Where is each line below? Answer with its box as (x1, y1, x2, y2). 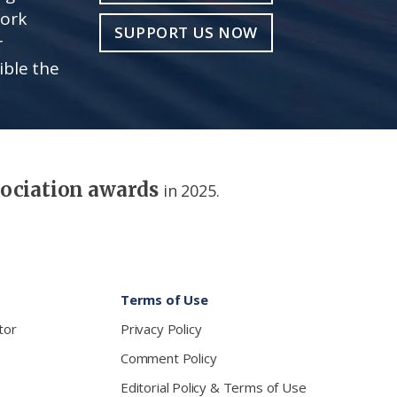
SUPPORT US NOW (114, 21, 258, 43)
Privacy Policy (121, 319, 202, 338)
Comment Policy (121, 348, 217, 367)
